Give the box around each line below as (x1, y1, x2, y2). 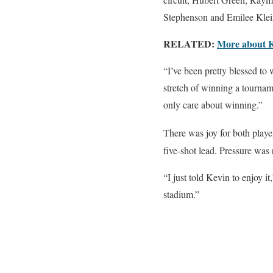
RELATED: (163, 37, 217, 51)
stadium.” (163, 187, 199, 200)
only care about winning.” (163, 98, 263, 112)
